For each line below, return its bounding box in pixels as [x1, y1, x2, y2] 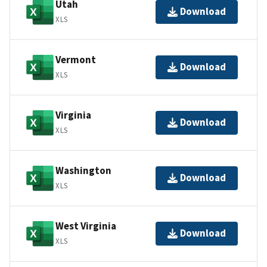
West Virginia [55, 219, 116, 233]
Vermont [55, 53, 96, 67]
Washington [55, 164, 111, 178]
